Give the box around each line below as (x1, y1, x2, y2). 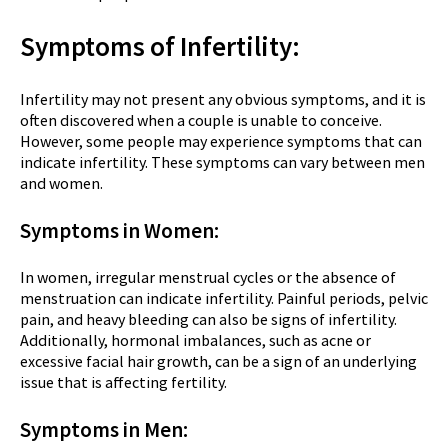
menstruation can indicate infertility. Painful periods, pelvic (20, 287, 428, 308)
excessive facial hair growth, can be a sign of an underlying (20, 350, 417, 371)
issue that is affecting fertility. (20, 371, 227, 392)
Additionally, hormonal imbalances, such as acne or (20, 329, 371, 350)
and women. (20, 172, 103, 193)
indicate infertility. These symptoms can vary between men (20, 151, 425, 172)
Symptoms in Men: (20, 415, 188, 443)
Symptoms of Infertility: (20, 29, 300, 64)
